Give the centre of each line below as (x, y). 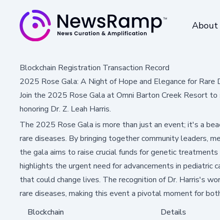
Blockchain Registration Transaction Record (95, 68)
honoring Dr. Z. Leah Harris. (65, 109)
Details (173, 212)
